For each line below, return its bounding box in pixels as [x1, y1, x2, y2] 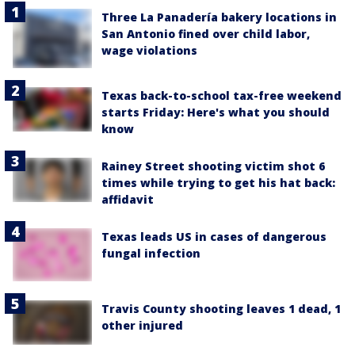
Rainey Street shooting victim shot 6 [101, 158, 325, 174]
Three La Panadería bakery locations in [101, 9, 337, 25]
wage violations [101, 42, 197, 58]
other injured [101, 317, 183, 333]
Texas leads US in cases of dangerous [101, 229, 326, 245]
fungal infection [101, 246, 200, 261]
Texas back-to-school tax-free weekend [101, 88, 342, 104]
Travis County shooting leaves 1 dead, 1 [101, 300, 341, 316]
